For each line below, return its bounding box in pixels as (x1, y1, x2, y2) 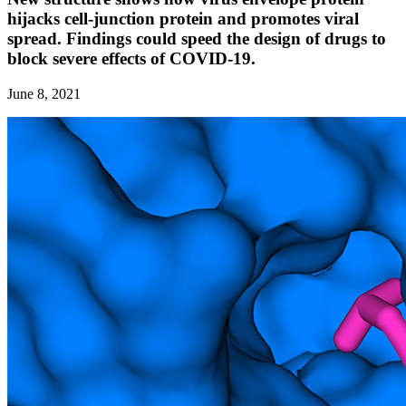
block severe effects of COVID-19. (7, 48, 256, 68)
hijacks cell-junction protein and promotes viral (7, 8, 359, 28)
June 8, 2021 (7, 85, 81, 101)
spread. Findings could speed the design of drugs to (7, 28, 386, 48)
